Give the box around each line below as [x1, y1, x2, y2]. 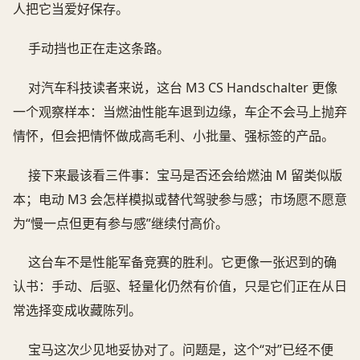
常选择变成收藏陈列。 [13, 301, 141, 320]
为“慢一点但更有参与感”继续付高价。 [13, 214, 228, 232]
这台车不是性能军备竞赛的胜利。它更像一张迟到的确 [28, 253, 337, 272]
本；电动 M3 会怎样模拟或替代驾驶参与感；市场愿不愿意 [13, 190, 347, 208]
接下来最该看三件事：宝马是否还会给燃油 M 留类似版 [28, 166, 343, 184]
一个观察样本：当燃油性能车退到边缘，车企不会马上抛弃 [13, 102, 347, 121]
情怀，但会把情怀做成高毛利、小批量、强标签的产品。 [13, 126, 334, 145]
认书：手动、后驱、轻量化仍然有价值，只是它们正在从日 [13, 277, 347, 296]
